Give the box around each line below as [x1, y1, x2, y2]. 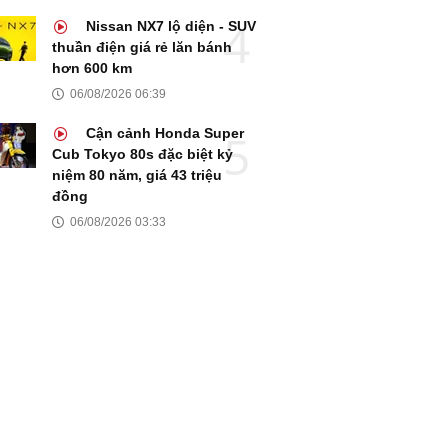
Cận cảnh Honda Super [82, 125, 244, 142]
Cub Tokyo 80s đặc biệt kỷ [52, 146, 233, 163]
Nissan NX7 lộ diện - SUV [82, 18, 256, 35]
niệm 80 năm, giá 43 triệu [52, 167, 222, 184]
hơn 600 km [52, 60, 132, 77]
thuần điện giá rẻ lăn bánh [52, 39, 232, 56]
